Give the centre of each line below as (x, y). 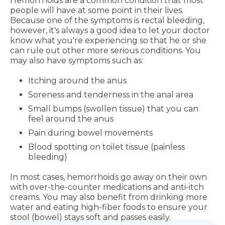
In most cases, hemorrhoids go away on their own (108, 177)
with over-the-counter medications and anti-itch (107, 187)
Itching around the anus (77, 81)
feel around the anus (71, 119)
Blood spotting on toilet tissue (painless (106, 147)
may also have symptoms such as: (77, 61)
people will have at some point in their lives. (97, 10)
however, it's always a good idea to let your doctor (110, 30)
